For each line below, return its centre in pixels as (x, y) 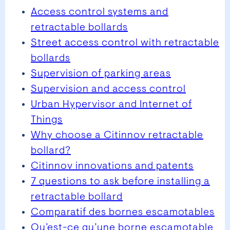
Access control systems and (100, 12)
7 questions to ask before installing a (120, 181)
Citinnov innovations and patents (112, 166)
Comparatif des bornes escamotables (123, 212)
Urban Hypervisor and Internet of (111, 104)
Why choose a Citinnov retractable (117, 135)
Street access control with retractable (125, 43)
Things (47, 120)
